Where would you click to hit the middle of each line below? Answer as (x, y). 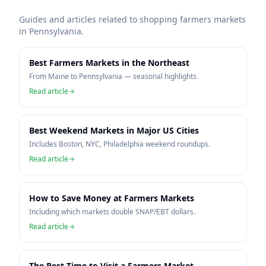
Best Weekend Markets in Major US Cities (114, 130)
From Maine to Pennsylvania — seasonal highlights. (114, 76)
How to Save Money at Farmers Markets (112, 198)
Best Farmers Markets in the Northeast (109, 63)
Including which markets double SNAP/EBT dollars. (112, 212)
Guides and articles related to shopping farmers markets (132, 19)
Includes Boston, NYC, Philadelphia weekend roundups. (120, 144)
